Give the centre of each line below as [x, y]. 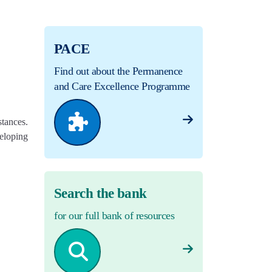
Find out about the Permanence [118, 71]
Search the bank [100, 194]
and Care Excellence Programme [122, 87]
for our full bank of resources [114, 216]
